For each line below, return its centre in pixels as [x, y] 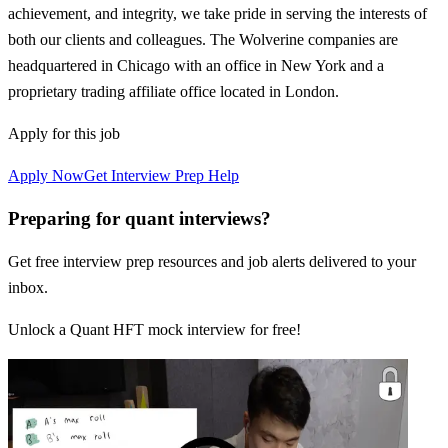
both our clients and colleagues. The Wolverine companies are [203, 40]
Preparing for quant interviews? [139, 218]
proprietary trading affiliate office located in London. [173, 92]
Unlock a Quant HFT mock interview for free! [154, 329]
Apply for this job [64, 134]
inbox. [28, 287]
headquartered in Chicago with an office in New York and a [196, 66]
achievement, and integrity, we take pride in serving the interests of [217, 14]
